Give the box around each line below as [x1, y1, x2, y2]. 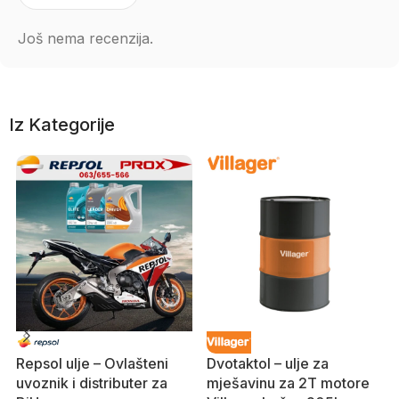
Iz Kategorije [9, 114, 115, 135]
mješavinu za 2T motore [207, 374, 370, 392]
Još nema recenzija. [18, 29, 153, 47]
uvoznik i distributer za [16, 374, 167, 392]
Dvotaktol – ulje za [207, 354, 329, 372]
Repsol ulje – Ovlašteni [16, 354, 168, 372]
